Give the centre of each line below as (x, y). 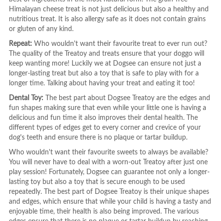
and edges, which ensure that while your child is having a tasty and (110, 202)
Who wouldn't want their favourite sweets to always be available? (108, 152)
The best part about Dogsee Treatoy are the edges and (127, 98)
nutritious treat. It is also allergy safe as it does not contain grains (107, 19)
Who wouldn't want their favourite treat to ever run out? (119, 44)
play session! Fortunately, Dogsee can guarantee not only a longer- (109, 172)
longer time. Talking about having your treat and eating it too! (102, 83)
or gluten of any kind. (41, 29)
